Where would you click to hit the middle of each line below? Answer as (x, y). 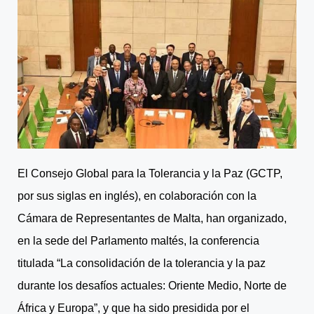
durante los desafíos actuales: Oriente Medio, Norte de (152, 285)
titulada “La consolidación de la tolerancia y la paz (142, 263)
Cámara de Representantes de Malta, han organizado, (152, 218)
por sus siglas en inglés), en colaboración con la (137, 196)
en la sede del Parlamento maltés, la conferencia (138, 240)
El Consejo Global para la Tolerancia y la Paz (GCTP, (150, 173)
